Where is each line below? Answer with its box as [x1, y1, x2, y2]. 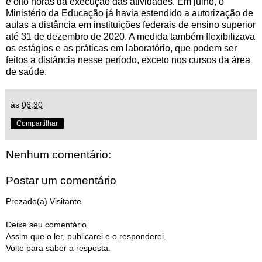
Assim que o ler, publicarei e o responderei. [6, 232, 166, 242]
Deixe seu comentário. [6, 220, 89, 230]
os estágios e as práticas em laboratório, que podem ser [6, 43, 237, 54]
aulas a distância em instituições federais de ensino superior [6, 20, 256, 30]
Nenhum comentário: [6, 149, 111, 161]
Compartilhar [16, 119, 58, 128]
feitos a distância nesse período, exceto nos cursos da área [6, 55, 250, 65]
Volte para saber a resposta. [6, 243, 111, 253]
